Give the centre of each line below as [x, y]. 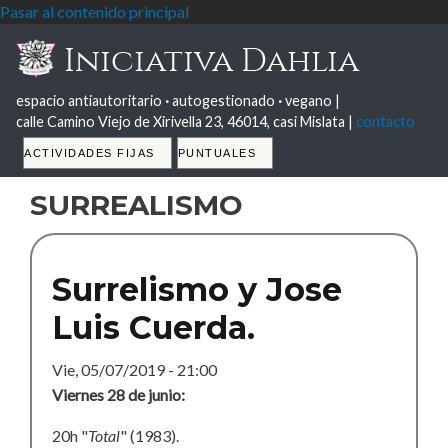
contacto [385, 121]
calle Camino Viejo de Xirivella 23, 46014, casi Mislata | [186, 121]
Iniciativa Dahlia [207, 60]
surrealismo [136, 200]
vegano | [311, 100]
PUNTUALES [216, 153]
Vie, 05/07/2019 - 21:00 [134, 369]
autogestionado [223, 100]
